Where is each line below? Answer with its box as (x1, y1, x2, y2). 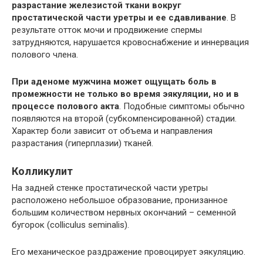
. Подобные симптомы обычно (119, 100, 245, 112)
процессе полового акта (12, 100, 119, 112)
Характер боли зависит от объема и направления (12, 125, 213, 136)
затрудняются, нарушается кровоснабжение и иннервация (12, 36, 249, 48)
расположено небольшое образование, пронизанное (12, 194, 228, 205)
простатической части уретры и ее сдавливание (12, 12, 227, 23)
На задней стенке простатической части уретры (12, 182, 208, 193)
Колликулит (12, 164, 73, 177)
